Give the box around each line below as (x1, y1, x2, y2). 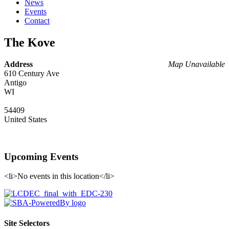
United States (4, 114, 47, 124)
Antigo (4, 78, 27, 87)
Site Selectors (4, 218, 50, 227)
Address (4, 59, 33, 68)
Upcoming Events (4, 151, 78, 162)
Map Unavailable (168, 59, 225, 68)
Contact (25, 16, 50, 25)
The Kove (4, 35, 55, 49)
